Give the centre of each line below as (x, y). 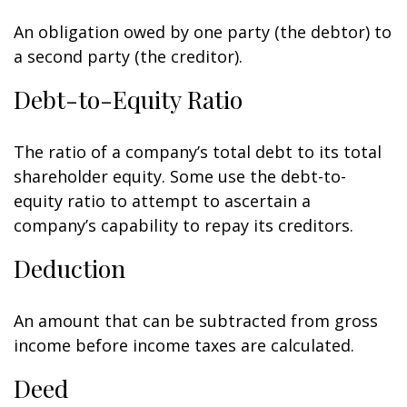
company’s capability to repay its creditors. (184, 225)
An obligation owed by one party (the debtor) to (203, 32)
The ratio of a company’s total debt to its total (198, 152)
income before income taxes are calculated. (184, 345)
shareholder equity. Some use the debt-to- (180, 176)
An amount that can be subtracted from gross (196, 321)
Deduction (69, 268)
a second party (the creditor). (128, 56)
